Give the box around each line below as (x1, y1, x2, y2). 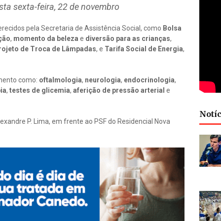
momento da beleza (12, 35, 80, 42)
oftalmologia (39, 76, 82, 84)
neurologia (83, 76, 121, 84)
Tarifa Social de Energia (105, 45, 183, 53)
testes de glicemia (8, 86, 70, 94)
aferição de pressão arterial (72, 86, 165, 94)
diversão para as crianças (85, 35, 170, 42)
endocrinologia (124, 76, 175, 84)
